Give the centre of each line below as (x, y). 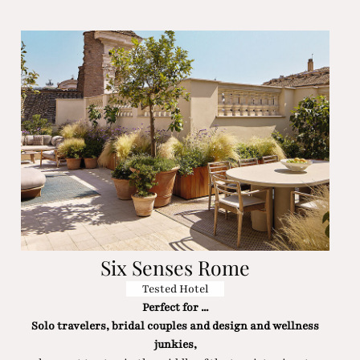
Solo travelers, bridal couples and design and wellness (176, 326)
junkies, (175, 345)
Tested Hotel (175, 289)
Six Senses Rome (176, 267)
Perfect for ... (175, 308)
